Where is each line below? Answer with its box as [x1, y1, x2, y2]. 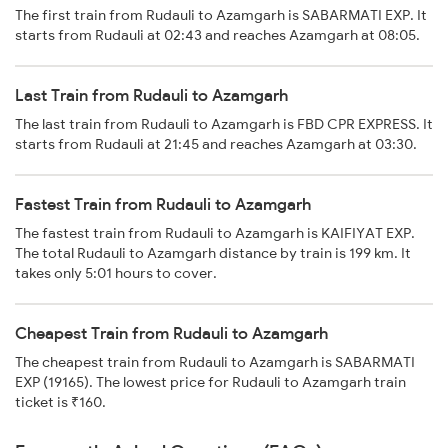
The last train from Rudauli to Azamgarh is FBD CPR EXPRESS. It [15, 114, 433, 133]
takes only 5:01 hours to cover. [15, 263, 217, 282]
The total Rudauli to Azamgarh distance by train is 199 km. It [15, 243, 411, 262]
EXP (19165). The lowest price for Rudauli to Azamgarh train [15, 372, 406, 391]
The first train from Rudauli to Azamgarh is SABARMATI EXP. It [15, 5, 427, 24]
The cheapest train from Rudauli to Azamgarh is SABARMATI [15, 352, 415, 371]
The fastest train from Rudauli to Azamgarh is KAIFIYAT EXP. [15, 223, 415, 242]
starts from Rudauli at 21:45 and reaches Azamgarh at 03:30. [15, 134, 417, 153]
